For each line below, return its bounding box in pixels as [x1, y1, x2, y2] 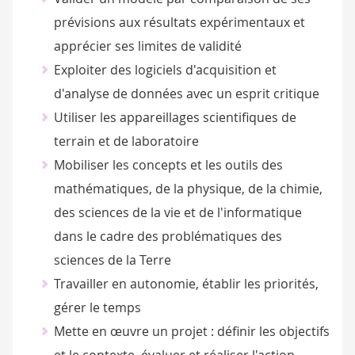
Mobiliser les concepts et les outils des [53, 156, 283, 174]
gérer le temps [53, 299, 141, 316]
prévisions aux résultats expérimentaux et [53, 13, 305, 31]
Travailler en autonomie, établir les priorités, [53, 275, 319, 292]
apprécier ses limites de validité [53, 37, 242, 55]
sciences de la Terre [53, 251, 171, 269]
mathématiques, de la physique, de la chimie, [53, 180, 323, 197]
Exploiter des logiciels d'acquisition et [53, 61, 277, 78]
